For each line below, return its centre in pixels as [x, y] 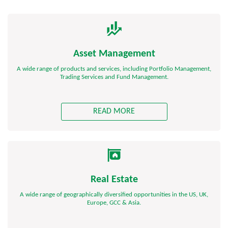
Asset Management [114, 54]
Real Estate [114, 180]
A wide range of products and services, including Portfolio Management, [114, 69]
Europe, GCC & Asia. [114, 203]
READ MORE [114, 112]
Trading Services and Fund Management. [114, 77]
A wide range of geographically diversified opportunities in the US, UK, [114, 195]
